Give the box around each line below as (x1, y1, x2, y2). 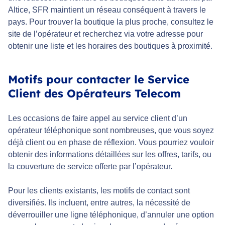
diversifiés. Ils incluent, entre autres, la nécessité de (8, 198, 190, 207)
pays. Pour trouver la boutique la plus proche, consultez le (8, 18, 213, 27)
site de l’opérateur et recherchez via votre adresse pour (8, 30, 203, 39)
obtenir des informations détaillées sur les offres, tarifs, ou (8, 150, 211, 159)
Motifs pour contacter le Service (8, 72, 189, 87)
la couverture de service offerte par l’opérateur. (8, 162, 172, 171)
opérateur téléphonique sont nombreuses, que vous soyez (8, 126, 214, 135)
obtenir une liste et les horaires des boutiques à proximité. (8, 42, 212, 51)
